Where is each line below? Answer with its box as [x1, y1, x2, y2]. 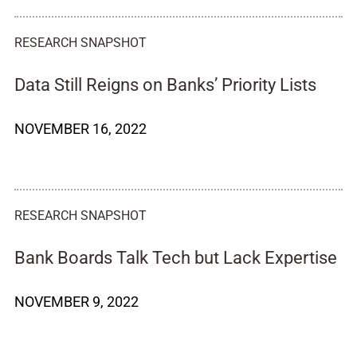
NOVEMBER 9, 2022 [14, 293, 139, 310]
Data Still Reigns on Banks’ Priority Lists [14, 75, 316, 95]
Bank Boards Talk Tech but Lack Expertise [14, 248, 337, 268]
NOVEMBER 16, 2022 [14, 120, 147, 137]
